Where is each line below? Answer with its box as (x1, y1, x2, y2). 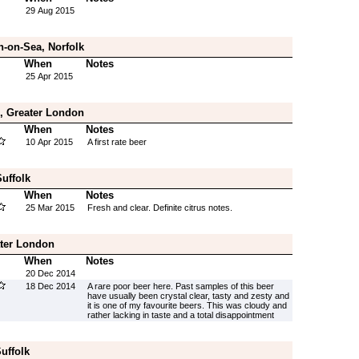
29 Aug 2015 (25, 6, 75, 15)
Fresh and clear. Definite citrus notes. (87, 203, 232, 212)
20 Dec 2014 (25, 268, 75, 278)
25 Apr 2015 (25, 71, 73, 81)
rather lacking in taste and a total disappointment (87, 310, 274, 320)
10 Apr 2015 (25, 137, 73, 147)
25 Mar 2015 (25, 203, 75, 212)
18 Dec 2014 (25, 281, 75, 291)
